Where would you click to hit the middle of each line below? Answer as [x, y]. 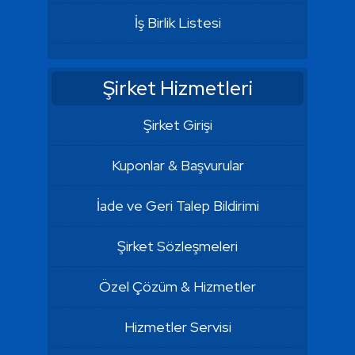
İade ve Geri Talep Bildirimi [177, 206]
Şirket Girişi [177, 125]
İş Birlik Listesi [177, 23]
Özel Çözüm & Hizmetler [177, 286]
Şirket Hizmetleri [177, 88]
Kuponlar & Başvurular [177, 165]
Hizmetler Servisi [177, 327]
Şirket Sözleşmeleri [177, 246]
